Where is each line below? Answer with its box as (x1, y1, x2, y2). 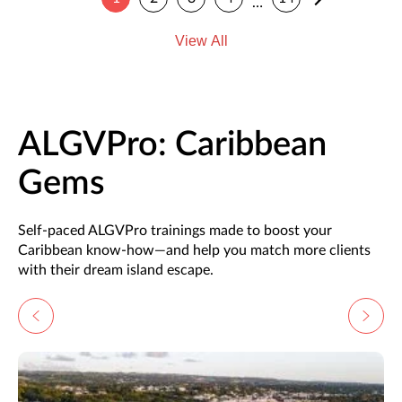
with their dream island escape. (18, 263, 214, 278)
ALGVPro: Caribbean (18, 127, 327, 162)
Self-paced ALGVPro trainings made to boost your (18, 223, 332, 239)
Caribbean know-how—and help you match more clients (18, 243, 371, 258)
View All (174, 33, 228, 49)
